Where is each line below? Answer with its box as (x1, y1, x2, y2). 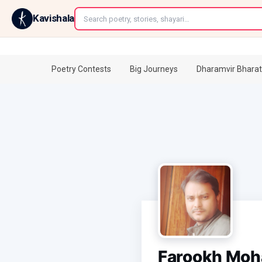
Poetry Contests (51, 64, 111, 74)
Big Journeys (130, 64, 178, 74)
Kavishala (33, 12, 74, 24)
